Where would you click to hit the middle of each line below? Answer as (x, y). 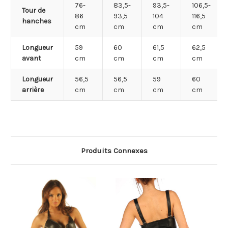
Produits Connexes (114, 151)
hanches (37, 21)
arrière (33, 90)
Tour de (34, 11)
